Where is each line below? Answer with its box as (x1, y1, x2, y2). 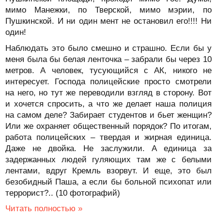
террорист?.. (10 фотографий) (5, 188, 121, 198)
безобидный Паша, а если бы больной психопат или (5, 177, 212, 186)
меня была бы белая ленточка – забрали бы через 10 (5, 55, 212, 64)
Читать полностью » (5, 204, 83, 213)
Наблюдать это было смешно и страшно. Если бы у (5, 44, 212, 53)
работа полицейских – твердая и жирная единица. (5, 133, 212, 142)
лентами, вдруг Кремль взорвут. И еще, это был (5, 166, 212, 175)
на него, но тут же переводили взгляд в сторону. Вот (5, 88, 212, 97)
